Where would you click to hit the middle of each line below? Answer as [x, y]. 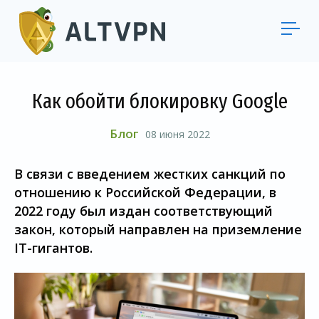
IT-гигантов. [53, 248]
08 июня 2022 [177, 134]
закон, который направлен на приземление [158, 229]
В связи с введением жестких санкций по [150, 174]
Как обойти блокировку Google [159, 101]
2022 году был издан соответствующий [143, 211]
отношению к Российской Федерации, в [145, 192]
